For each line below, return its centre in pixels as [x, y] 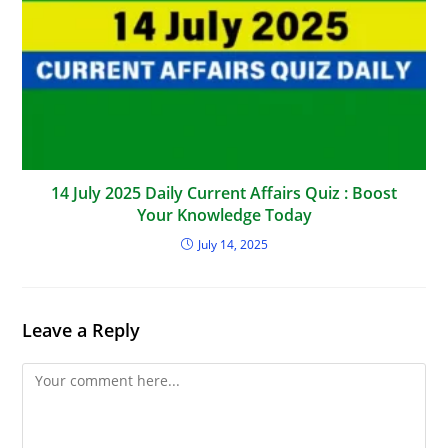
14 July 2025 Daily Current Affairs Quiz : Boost [224, 192]
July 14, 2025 [232, 244]
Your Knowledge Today [224, 214]
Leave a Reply [81, 329]
